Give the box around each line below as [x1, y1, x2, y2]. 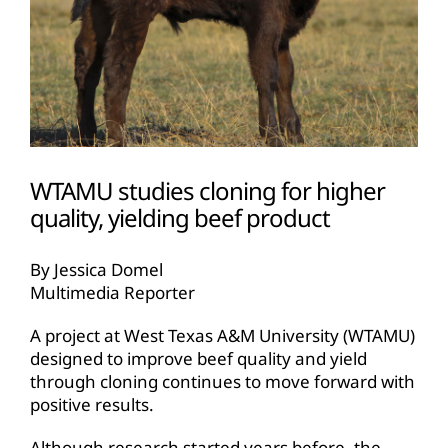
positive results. [30, 392, 154, 416]
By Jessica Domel [30, 257, 163, 281]
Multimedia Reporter [30, 280, 195, 304]
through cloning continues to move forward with [30, 369, 415, 393]
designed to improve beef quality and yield [30, 346, 367, 370]
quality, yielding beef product [30, 201, 330, 235]
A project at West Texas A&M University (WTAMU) [30, 323, 415, 347]
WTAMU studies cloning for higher [30, 174, 385, 208]
